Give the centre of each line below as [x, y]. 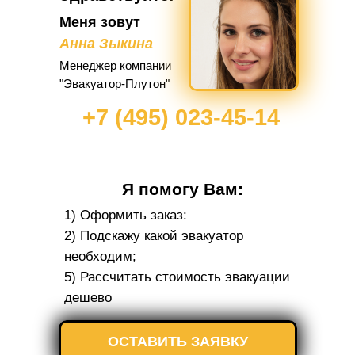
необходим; [100, 256]
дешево [88, 297]
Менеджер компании [115, 65]
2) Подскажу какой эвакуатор [154, 235]
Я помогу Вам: [183, 189]
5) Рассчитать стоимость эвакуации [177, 277]
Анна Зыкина [106, 43]
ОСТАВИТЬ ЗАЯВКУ [178, 342]
